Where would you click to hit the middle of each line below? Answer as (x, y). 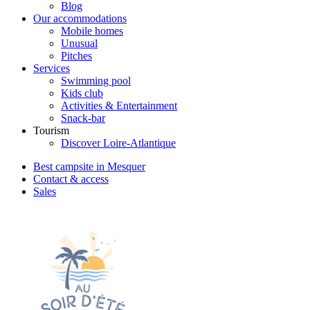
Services (52, 68)
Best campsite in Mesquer (89, 166)
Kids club (82, 93)
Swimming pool (96, 81)
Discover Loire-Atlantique (118, 143)
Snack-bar (83, 118)
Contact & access (71, 179)
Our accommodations (80, 18)
